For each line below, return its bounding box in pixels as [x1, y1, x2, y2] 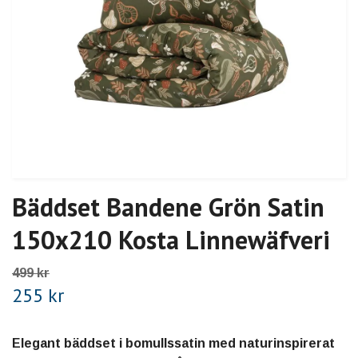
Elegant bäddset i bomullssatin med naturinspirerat [12, 336, 335, 350]
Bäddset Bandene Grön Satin [12, 189, 324, 224]
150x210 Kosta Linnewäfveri [12, 222, 330, 257]
